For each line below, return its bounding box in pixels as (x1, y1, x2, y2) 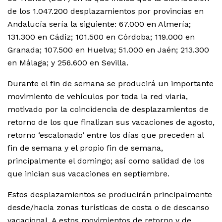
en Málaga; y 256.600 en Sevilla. (7, 58, 128, 68)
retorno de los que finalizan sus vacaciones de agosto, (7, 117, 215, 127)
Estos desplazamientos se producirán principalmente (7, 190, 212, 200)
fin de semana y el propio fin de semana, (7, 143, 163, 153)
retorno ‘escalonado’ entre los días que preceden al (7, 130, 204, 140)
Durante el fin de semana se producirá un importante (7, 79, 214, 89)
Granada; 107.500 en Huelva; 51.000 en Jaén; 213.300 (7, 45, 209, 55)
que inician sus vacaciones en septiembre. (7, 169, 169, 179)
